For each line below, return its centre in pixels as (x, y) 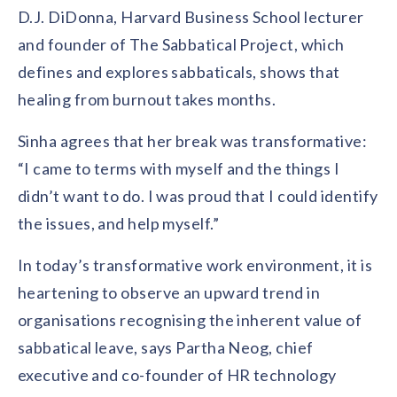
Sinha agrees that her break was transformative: (193, 141)
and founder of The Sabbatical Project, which (181, 44)
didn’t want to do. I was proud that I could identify (198, 196)
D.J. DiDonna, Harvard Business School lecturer (191, 17)
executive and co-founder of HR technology (177, 375)
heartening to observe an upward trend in (169, 292)
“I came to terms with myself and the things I (179, 168)
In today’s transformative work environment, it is (195, 265)
